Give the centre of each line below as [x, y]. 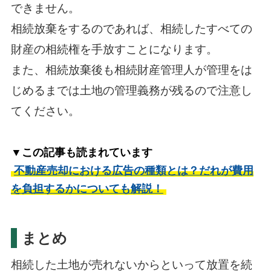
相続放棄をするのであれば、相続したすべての [131, 28]
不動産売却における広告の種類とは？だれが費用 [133, 170]
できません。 [45, 8]
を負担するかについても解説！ [87, 188]
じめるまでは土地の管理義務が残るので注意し [131, 90]
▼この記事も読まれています [81, 152]
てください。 [45, 111]
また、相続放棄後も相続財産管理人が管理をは [131, 70]
